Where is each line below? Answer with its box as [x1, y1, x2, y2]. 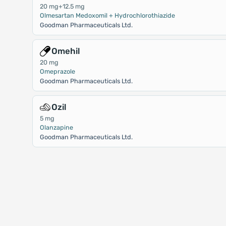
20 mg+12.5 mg [39, 3, 85, 10]
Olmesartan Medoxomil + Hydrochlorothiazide [39, 12, 175, 19]
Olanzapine [39, 124, 73, 131]
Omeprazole [39, 68, 75, 75]
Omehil [51, 46, 80, 56]
